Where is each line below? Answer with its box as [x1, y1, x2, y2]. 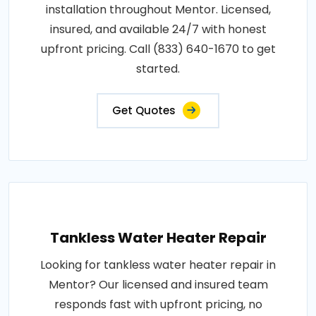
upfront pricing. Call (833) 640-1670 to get [40, 41, 276, 57]
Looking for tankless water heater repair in [40, 257, 276, 273]
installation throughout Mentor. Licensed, [45, 1, 271, 18]
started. [136, 61, 180, 77]
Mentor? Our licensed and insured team [48, 276, 268, 293]
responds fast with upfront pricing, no [54, 296, 262, 312]
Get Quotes [112, 103, 176, 118]
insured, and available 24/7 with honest [49, 21, 267, 37]
